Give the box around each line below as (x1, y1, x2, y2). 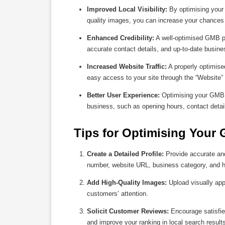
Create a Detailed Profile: (87, 150, 164, 158)
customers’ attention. (87, 190, 148, 198)
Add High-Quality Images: (87, 179, 167, 187)
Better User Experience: (87, 91, 160, 99)
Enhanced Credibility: (87, 34, 154, 42)
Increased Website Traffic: (87, 63, 167, 71)
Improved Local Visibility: (87, 6, 167, 14)
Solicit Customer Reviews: (87, 207, 169, 215)
